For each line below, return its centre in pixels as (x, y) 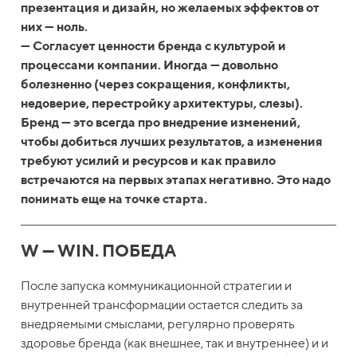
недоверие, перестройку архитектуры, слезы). (162, 103)
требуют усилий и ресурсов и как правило (149, 160)
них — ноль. (55, 26)
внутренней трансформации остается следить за (162, 305)
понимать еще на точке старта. (114, 198)
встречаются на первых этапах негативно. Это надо (176, 179)
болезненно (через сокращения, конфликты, (156, 84)
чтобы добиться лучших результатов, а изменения (172, 141)
